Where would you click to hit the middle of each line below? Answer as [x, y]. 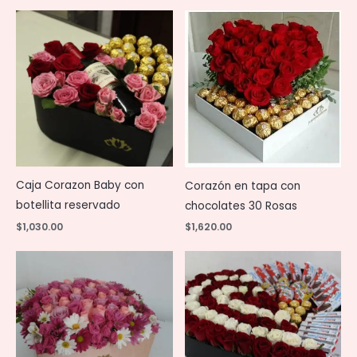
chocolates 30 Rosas [241, 206]
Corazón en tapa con [242, 186]
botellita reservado [68, 205]
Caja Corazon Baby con [80, 185]
